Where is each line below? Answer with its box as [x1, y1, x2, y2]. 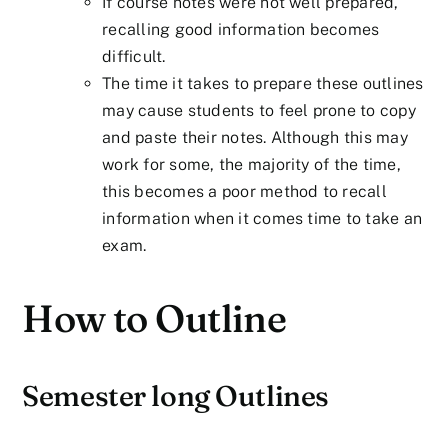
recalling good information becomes [102, 19, 380, 39]
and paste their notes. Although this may [102, 127, 408, 147]
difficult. [102, 46, 166, 66]
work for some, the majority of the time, [102, 154, 401, 174]
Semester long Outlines [22, 378, 329, 414]
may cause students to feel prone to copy [102, 100, 416, 120]
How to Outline [22, 295, 287, 343]
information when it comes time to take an [102, 208, 423, 228]
